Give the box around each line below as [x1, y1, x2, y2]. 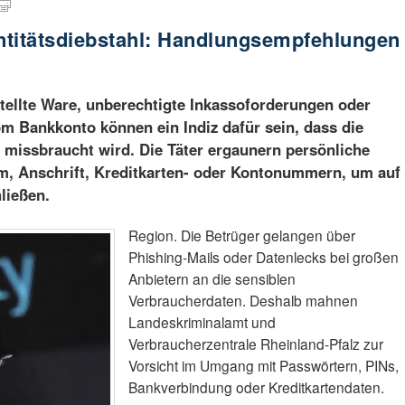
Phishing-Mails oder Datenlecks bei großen [128, 247, 400, 268]
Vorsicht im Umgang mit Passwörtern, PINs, [128, 355, 400, 376]
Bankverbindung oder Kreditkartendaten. [128, 377, 385, 398]
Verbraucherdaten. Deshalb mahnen [128, 290, 359, 311]
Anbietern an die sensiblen [128, 268, 297, 289]
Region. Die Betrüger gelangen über [128, 225, 356, 246]
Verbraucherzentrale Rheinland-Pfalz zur [128, 334, 384, 354]
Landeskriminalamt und [128, 312, 277, 333]
